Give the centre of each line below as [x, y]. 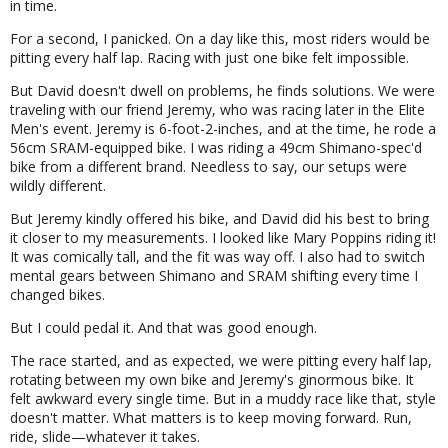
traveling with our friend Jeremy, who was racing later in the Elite [217, 109]
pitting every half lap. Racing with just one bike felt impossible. [209, 57]
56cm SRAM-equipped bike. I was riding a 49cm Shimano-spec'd [216, 147]
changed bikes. [57, 294]
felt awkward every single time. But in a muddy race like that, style [223, 398]
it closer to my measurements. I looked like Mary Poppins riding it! [223, 237]
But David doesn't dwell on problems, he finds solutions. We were [222, 90]
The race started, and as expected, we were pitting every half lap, [221, 360]
